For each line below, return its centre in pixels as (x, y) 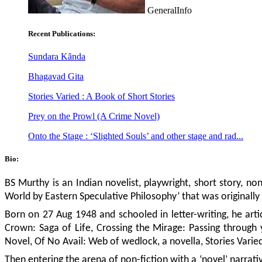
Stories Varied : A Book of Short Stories (101, 96)
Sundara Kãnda (57, 56)
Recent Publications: (62, 33)
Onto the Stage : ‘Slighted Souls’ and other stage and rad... (136, 136)
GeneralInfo (168, 11)
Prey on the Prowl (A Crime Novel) (94, 116)
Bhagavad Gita (56, 76)
